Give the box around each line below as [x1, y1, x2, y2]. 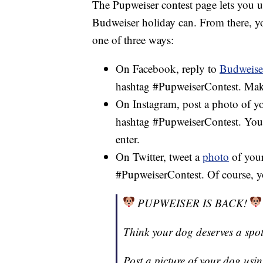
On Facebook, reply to [116, 61, 220, 76]
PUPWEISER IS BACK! [134, 195, 250, 211]
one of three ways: [92, 32, 174, 48]
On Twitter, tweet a [116, 149, 203, 164]
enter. [116, 131, 140, 147]
